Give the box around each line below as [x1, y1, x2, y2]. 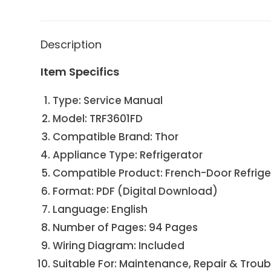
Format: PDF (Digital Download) [53, 183, 218, 198]
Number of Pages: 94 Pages [53, 220, 198, 235]
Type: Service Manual [53, 93, 163, 108]
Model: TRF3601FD [53, 111, 143, 126]
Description [41, 36, 102, 52]
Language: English [53, 201, 148, 217]
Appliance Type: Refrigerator [53, 147, 203, 162]
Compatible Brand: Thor [53, 129, 179, 144]
